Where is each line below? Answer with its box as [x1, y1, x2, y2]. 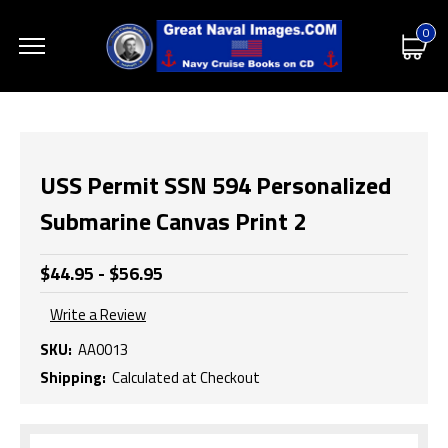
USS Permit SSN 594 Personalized [40, 166, 391, 203]
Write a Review [50, 303, 146, 327]
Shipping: [40, 365, 106, 389]
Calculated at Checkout [111, 365, 260, 389]
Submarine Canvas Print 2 [40, 202, 306, 239]
